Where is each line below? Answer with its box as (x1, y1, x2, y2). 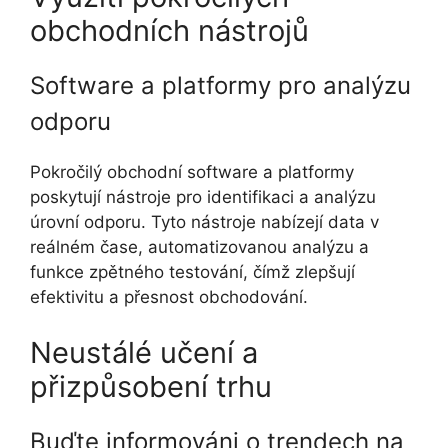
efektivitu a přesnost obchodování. (30, 287, 308, 308)
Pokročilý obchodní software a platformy (30, 162, 354, 183)
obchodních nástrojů (30, 13, 309, 49)
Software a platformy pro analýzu (30, 71, 411, 101)
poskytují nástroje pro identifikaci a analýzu (30, 187, 376, 208)
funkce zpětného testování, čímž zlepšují (30, 262, 355, 283)
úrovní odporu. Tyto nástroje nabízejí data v (30, 212, 379, 233)
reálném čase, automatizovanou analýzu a (30, 237, 369, 258)
